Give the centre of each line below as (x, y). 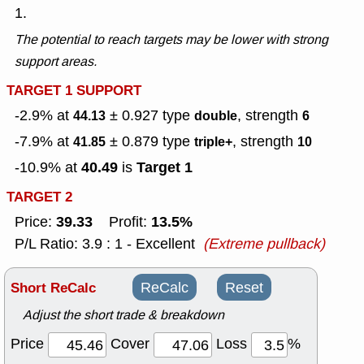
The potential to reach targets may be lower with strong (171, 40)
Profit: (122, 222)
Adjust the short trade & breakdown (123, 315)
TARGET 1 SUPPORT (74, 91)
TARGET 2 (39, 197)
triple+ (213, 142)
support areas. (56, 62)
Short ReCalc (53, 288)
